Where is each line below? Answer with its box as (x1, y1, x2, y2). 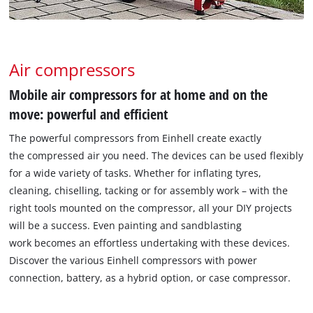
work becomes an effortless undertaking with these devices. (9, 236, 291, 250)
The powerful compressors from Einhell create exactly (9, 131, 262, 145)
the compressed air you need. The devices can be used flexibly (9, 149, 304, 163)
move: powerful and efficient (9, 104, 168, 124)
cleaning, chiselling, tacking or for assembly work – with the (9, 184, 289, 198)
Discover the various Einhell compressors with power (9, 254, 258, 268)
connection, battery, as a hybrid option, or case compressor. (9, 271, 291, 285)
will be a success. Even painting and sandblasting (9, 219, 242, 233)
